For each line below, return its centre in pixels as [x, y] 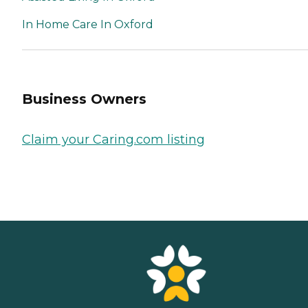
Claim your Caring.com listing [113, 140]
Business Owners [84, 99]
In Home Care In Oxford [88, 25]
